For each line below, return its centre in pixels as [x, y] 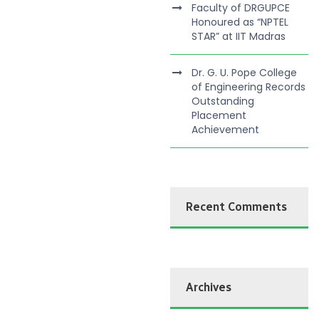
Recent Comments [237, 207]
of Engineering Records [249, 87]
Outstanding [223, 101]
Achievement [226, 130]
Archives [209, 287]
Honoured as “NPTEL [240, 22]
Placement [219, 115]
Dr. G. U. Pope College [245, 73]
